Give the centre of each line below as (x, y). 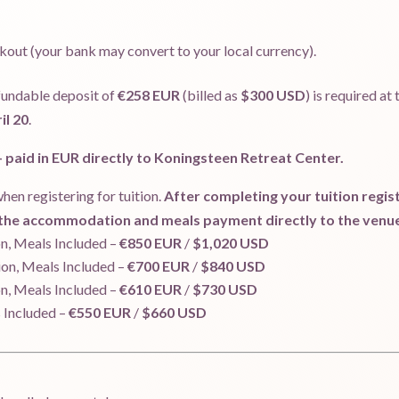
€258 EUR (149, 95)
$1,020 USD (231, 243)
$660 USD (174, 313)
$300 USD (273, 95)
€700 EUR (159, 266)
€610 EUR (151, 289)
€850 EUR (151, 243)
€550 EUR (100, 313)
